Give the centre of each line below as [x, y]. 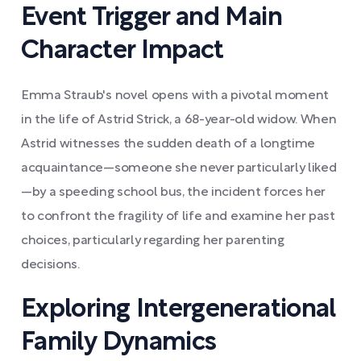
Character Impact [122, 51]
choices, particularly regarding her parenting [153, 241]
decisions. [50, 265]
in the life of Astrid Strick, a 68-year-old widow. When [179, 120]
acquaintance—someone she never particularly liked [179, 168]
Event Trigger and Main [151, 18]
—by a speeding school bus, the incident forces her [173, 193]
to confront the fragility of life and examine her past [178, 217]
